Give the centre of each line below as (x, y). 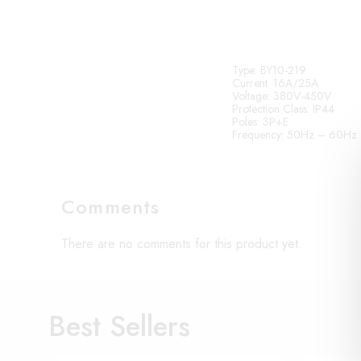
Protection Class (270, 108)
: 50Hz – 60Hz (319, 134)
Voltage (250, 95)
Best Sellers (119, 326)
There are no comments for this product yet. (182, 243)
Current (250, 83)
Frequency (257, 134)
